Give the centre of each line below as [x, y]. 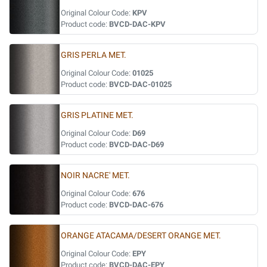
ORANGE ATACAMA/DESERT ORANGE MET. [141, 236]
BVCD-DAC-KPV [137, 24]
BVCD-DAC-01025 [140, 84]
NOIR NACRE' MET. [95, 176]
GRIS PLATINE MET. [97, 115]
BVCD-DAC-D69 [136, 145]
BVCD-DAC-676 [136, 205]
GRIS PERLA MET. [94, 55]
